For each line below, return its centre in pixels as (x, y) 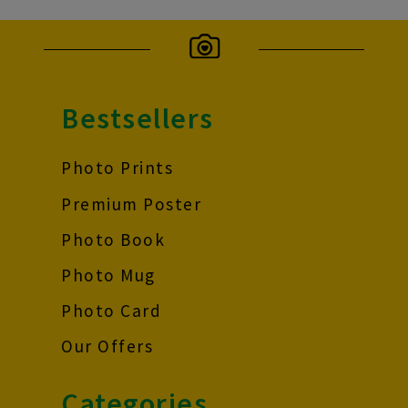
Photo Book (113, 239)
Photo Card (112, 311)
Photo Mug (108, 275)
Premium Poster (132, 204)
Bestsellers (138, 118)
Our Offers (107, 347)
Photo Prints (117, 168)
